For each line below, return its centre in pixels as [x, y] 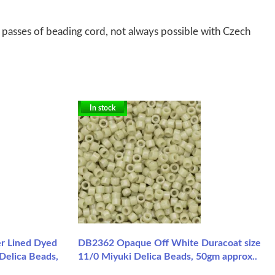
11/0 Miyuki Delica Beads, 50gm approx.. [168, 256]
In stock [103, 108]
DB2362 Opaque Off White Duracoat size [169, 243]
